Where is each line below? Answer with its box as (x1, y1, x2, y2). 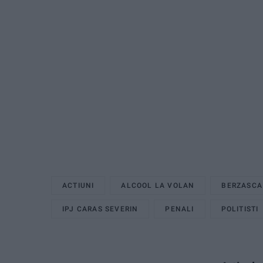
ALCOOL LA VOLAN (121, 181, 195, 190)
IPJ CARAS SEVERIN (62, 204, 139, 213)
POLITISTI (221, 204, 259, 213)
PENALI (165, 204, 194, 213)
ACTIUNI (62, 181, 95, 190)
